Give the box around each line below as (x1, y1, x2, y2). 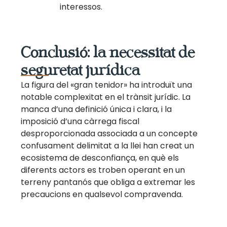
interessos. (60, 1, 103, 13)
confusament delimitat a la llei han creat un (21, 140, 195, 152)
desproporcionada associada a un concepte (21, 128, 198, 140)
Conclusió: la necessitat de (21, 44, 195, 62)
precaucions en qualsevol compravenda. (21, 188, 183, 201)
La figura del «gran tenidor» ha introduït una (21, 79, 193, 91)
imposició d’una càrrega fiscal (21, 116, 140, 128)
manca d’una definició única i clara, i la (21, 103, 172, 116)
